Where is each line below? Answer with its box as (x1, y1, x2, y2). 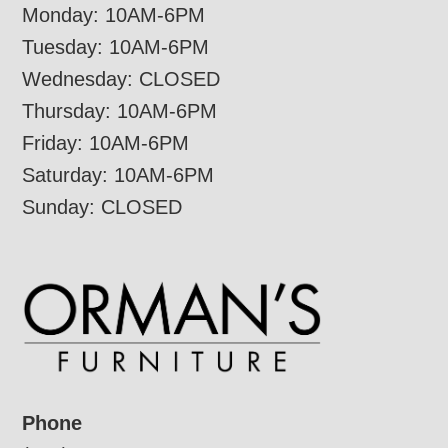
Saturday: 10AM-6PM (22, 163, 215, 186)
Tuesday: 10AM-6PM (22, 35, 210, 58)
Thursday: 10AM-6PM (22, 99, 218, 122)
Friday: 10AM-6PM (22, 131, 190, 154)
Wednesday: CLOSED (22, 67, 221, 90)
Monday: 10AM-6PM (22, 3, 206, 26)
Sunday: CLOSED (22, 195, 183, 218)
